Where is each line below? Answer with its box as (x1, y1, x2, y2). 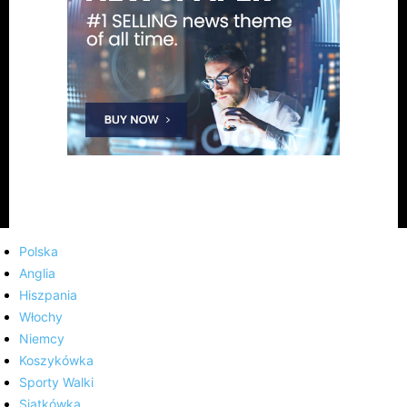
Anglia (19, 265, 55, 282)
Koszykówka (19, 352, 94, 369)
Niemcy (19, 331, 65, 347)
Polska (19, 243, 58, 260)
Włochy (19, 309, 63, 325)
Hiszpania (19, 287, 77, 303)
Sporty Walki (19, 374, 94, 391)
